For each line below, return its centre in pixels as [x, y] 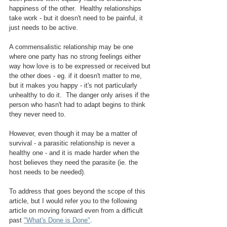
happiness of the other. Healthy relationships [76, 9]
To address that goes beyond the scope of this [78, 192]
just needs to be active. [44, 28]
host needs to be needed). [49, 172]
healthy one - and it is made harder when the [75, 153]
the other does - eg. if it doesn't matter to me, [77, 76]
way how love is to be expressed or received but [81, 66]
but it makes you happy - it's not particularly [74, 86]
